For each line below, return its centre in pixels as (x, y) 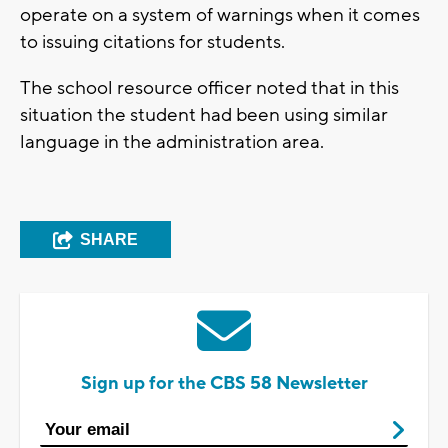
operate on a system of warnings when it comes (220, 14)
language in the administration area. (172, 141)
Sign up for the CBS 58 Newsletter (224, 383)
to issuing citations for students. (152, 41)
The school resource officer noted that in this (209, 87)
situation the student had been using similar (204, 114)
